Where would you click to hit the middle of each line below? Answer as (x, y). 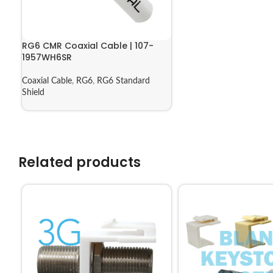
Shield (33, 92)
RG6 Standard (123, 81)
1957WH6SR (47, 57)
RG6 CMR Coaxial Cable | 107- (88, 45)
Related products (80, 163)
